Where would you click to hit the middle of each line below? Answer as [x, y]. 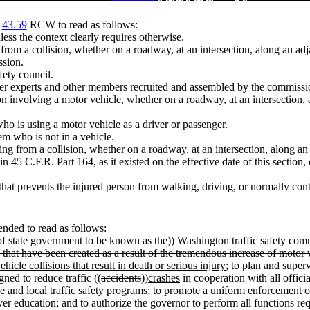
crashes [164, 277]
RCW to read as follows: [82, 24]
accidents [121, 277]
